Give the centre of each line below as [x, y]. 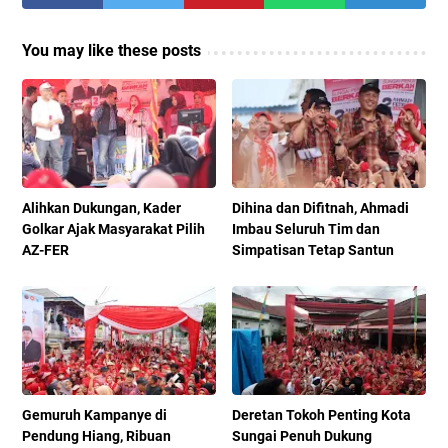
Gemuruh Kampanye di [94, 415]
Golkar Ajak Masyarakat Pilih [113, 229]
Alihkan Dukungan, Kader [101, 208]
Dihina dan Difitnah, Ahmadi [321, 208]
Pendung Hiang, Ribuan [96, 436]
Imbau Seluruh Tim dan [306, 229]
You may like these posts [111, 51]
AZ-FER [45, 250]
